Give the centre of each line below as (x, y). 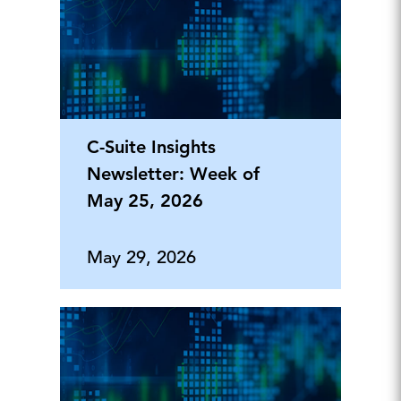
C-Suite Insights (151, 146)
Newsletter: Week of (173, 173)
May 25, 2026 (145, 200)
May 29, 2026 (141, 257)
